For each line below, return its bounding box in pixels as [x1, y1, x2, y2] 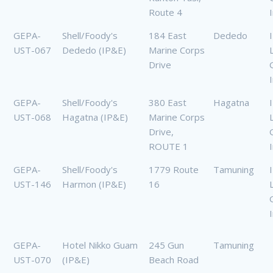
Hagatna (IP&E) [62, 111, 128, 124]
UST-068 [13, 111, 51, 124]
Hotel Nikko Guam [62, 239, 138, 252]
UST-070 [13, 253, 51, 266]
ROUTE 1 [149, 140, 188, 153]
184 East [149, 29, 186, 42]
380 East [149, 96, 186, 109]
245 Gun [149, 239, 184, 252]
